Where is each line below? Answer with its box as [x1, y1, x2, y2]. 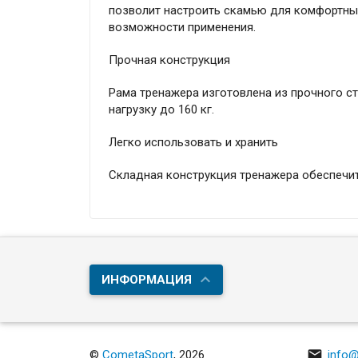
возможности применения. [108, 20, 256, 35]
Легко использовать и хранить [108, 135, 278, 150]
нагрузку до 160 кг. [108, 102, 214, 117]
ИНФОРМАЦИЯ [101, 272, 193, 288]
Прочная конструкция [108, 53, 230, 68]
